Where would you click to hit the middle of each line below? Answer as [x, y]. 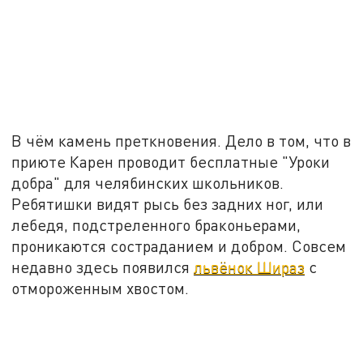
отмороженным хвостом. [100, 288]
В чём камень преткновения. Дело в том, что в [181, 141]
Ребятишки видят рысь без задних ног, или [168, 204]
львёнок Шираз [250, 267]
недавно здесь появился [103, 267]
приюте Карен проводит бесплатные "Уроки [171, 162]
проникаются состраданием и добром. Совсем [179, 246]
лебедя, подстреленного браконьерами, [156, 225]
